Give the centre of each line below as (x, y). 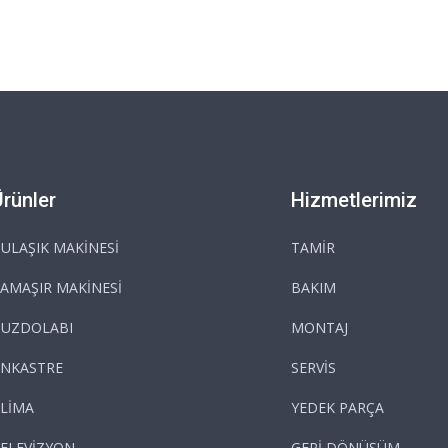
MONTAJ (319, 327)
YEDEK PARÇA (337, 407)
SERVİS (313, 367)
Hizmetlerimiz (354, 199)
